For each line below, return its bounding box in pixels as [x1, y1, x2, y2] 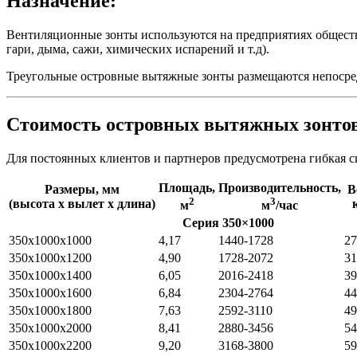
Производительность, [218, 180, 341, 194]
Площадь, [159, 180, 215, 194]
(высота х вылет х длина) [9, 196, 155, 210]
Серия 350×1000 [182, 215, 274, 229]
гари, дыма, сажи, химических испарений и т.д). [6, 41, 269, 56]
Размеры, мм [45, 182, 120, 196]
